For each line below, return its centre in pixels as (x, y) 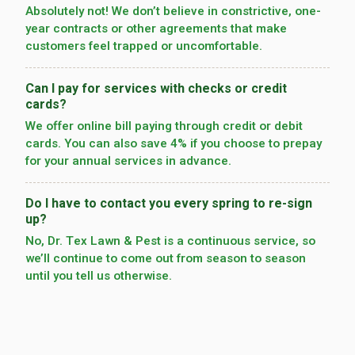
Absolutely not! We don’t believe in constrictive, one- (173, 11)
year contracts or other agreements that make (156, 29)
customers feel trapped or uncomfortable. (144, 46)
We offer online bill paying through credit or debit (164, 126)
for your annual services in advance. (128, 161)
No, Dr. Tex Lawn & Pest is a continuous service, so (170, 241)
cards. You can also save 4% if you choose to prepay (174, 144)
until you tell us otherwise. (99, 276)
